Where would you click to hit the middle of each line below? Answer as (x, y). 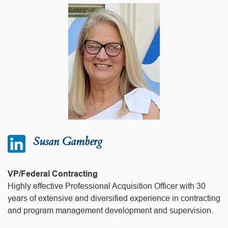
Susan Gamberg (68, 141)
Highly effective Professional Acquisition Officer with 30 (107, 186)
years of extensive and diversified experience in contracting (114, 198)
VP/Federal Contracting (53, 174)
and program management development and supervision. (110, 210)
